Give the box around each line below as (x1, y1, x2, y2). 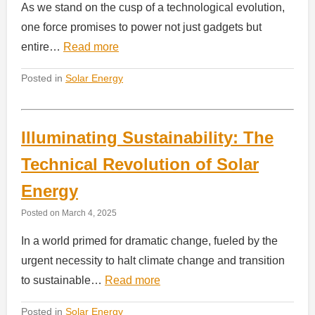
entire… (21, 40, 63, 53)
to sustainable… (21, 274, 105, 286)
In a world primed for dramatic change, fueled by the (21, 234, 278, 247)
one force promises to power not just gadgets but (21, 20, 262, 33)
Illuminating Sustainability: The (21, 127, 274, 147)
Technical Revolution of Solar (21, 154, 259, 174)
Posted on (21, 207, 62, 217)
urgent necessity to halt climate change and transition (21, 254, 285, 266)
